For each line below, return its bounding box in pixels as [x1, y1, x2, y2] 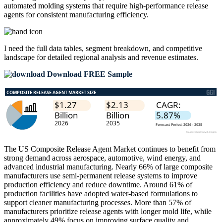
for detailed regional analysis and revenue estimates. [35, 53, 198, 62]
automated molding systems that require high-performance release [4, 1, 208, 10]
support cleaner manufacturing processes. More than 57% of [4, 198, 191, 207]
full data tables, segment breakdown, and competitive [37, 44, 202, 53]
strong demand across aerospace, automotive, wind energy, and [4, 154, 201, 163]
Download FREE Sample [45, 70, 132, 79]
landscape [4, 53, 35, 62]
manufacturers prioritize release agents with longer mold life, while [4, 207, 212, 216]
